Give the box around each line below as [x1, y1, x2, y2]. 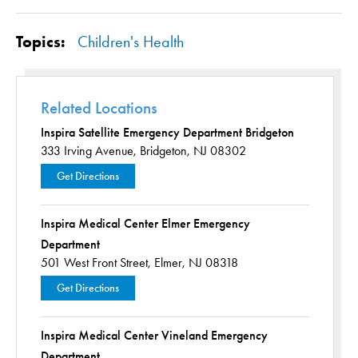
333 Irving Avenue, [41, 143, 137, 158]
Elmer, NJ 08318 [154, 255, 238, 270]
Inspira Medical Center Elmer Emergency [41, 216, 250, 231]
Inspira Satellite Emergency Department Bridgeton [41, 125, 294, 140]
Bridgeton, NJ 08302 [140, 143, 246, 158]
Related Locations [41, 97, 157, 118]
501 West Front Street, [41, 255, 151, 270]
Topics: [16, 32, 66, 51]
